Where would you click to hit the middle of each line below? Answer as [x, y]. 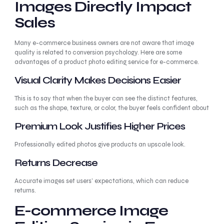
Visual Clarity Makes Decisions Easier [97, 80]
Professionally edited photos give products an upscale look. [100, 144]
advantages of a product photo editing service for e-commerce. [106, 62]
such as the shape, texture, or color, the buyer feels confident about [111, 108]
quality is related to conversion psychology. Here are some [98, 52]
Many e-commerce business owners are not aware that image [104, 43]
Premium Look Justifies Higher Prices [99, 126]
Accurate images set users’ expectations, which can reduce [101, 181]
